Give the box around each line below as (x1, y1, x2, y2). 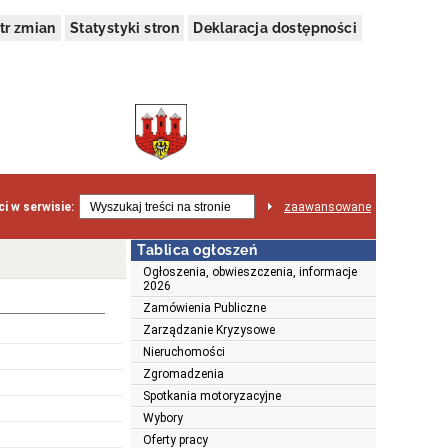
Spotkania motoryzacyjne (143, 389, 281, 404)
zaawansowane (284, 199, 371, 214)
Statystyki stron (69, 20, 180, 36)
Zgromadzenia (143, 367, 224, 382)
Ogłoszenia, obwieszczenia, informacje (143, 265, 357, 280)
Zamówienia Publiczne (143, 301, 266, 316)
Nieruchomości (143, 345, 225, 360)
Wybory (143, 411, 183, 426)
